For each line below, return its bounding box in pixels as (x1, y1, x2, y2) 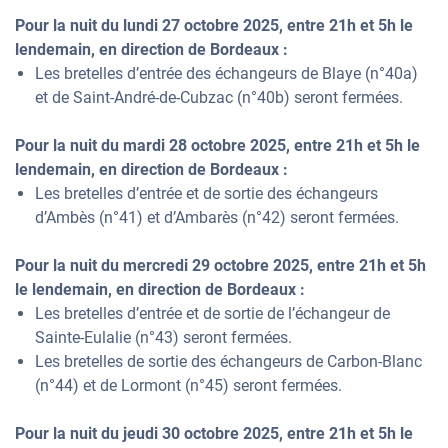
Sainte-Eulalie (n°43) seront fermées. (35, 328, 292, 347)
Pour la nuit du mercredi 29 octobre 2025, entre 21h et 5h (15, 256, 426, 275)
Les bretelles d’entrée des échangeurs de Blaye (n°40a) (35, 64, 418, 83)
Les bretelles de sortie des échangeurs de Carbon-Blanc (35, 352, 422, 371)
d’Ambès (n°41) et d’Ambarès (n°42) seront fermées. (35, 208, 399, 227)
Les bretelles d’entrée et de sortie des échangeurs (35, 184, 378, 203)
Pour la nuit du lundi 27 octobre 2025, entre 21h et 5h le (15, 16, 413, 35)
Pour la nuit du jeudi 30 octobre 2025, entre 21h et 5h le (15, 424, 413, 443)
